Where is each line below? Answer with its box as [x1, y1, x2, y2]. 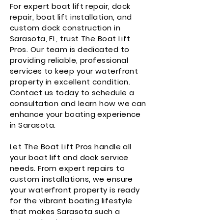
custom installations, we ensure [10, 174, 133, 184]
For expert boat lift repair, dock [10, 1, 131, 11]
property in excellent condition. [10, 77, 131, 87]
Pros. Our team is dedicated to [10, 44, 130, 55]
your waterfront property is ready [10, 185, 140, 195]
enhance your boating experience [10, 109, 141, 119]
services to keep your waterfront [10, 66, 138, 76]
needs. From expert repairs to [10, 163, 125, 173]
